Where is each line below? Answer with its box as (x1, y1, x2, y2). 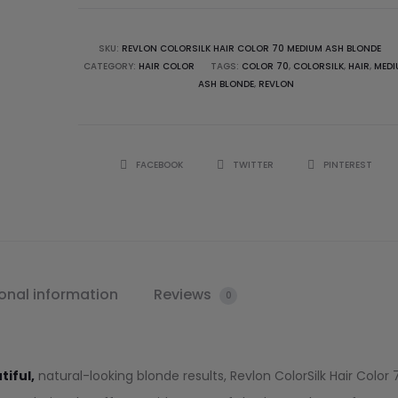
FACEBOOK (136, 158, 187, 171)
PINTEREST (323, 158, 373, 171)
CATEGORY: (83, 60, 139, 73)
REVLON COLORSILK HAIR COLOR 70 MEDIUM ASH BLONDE (121, 42, 381, 55)
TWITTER (233, 158, 277, 171)
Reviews (154, 284, 216, 305)
